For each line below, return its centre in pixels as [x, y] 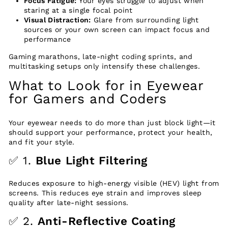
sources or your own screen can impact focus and [117, 30]
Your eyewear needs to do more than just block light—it [112, 123]
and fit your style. [42, 142]
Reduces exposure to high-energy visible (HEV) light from [114, 183]
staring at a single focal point [78, 10]
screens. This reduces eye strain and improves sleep [105, 193]
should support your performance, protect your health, [111, 133]
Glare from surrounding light [145, 20]
